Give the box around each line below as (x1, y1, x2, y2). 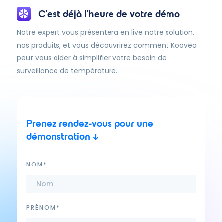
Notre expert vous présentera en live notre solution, (16, 27, 194, 37)
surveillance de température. (16, 66, 117, 76)
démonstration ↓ (26, 131, 99, 142)
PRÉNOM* (26, 203, 60, 212)
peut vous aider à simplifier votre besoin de (16, 53, 166, 63)
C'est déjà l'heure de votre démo (38, 8, 180, 19)
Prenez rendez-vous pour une (26, 118, 153, 129)
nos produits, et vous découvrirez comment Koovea (16, 40, 197, 50)
